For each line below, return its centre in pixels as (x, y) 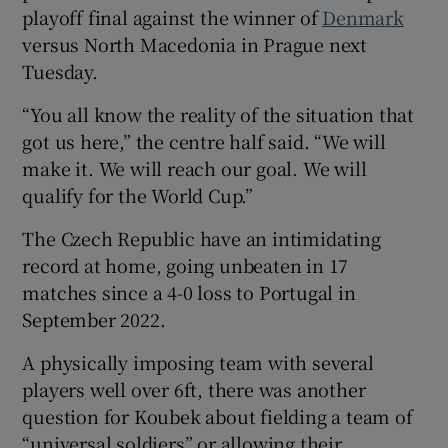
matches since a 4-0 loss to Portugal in (189, 292)
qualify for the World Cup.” (138, 195)
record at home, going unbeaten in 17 (185, 265)
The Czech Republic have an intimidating (201, 238)
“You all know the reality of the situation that (218, 114)
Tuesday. (60, 71)
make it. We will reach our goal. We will (194, 168)
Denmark (363, 17)
